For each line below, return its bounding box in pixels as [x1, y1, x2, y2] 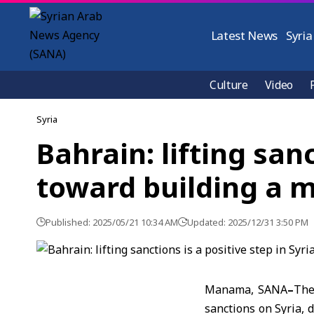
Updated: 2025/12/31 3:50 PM [187, 216, 308, 228]
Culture [210, 77, 248, 93]
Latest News [210, 27, 278, 43]
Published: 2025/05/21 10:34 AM [46, 216, 178, 228]
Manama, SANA [205, 282, 287, 297]
